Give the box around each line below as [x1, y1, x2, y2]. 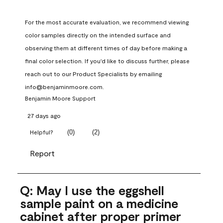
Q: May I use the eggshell [20, 183, 164, 198]
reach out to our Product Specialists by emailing [25, 70, 162, 78]
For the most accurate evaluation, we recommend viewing [25, 18, 189, 26]
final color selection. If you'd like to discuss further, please [25, 57, 190, 65]
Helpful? [30, 128, 53, 136]
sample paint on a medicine [20, 196, 178, 211]
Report [30, 148, 55, 158]
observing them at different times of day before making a [25, 44, 187, 52]
